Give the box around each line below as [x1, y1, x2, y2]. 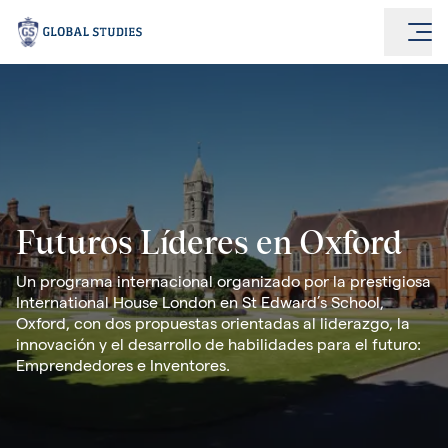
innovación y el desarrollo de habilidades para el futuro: [16, 339, 421, 355]
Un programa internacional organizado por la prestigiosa [16, 276, 431, 292]
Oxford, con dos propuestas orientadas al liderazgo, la [16, 318, 410, 334]
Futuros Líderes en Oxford [16, 229, 402, 261]
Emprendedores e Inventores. [16, 360, 230, 376]
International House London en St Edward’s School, [16, 297, 384, 313]
